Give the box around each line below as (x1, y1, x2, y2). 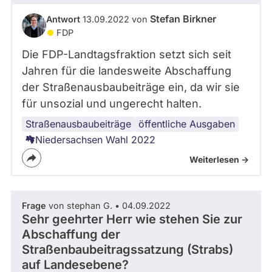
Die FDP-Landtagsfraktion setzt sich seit (22, 48, 231, 61)
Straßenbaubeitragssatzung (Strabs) (22, 242, 233, 257)
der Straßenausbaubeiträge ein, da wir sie (22, 81, 240, 93)
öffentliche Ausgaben (138, 118, 235, 130)
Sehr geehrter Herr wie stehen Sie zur (22, 212, 242, 226)
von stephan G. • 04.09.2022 (46, 200, 171, 211)
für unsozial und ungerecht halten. (22, 97, 202, 110)
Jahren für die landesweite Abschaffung (22, 64, 231, 77)
